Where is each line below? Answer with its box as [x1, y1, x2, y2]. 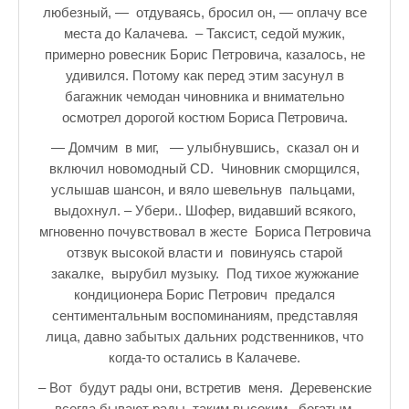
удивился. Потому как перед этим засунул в [65, 68, 344, 83]
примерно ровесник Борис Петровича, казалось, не [44, 47, 365, 62]
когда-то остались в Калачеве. [109, 350, 300, 365]
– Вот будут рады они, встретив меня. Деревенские [37, 380, 372, 395]
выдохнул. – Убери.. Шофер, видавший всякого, [53, 203, 356, 218]
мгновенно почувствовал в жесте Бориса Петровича [38, 224, 371, 239]
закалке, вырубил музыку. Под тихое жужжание [50, 266, 359, 281]
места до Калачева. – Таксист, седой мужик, [64, 26, 345, 41]
